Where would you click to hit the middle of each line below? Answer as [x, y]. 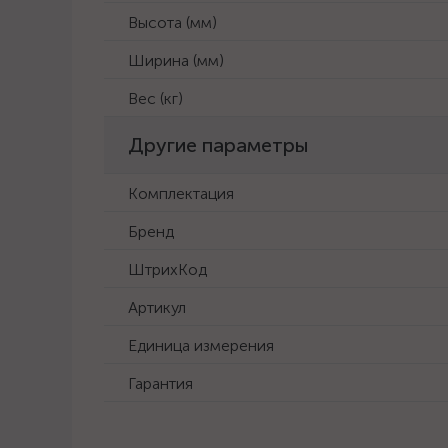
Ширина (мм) [176, 60]
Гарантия [160, 383]
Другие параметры [218, 145]
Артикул [157, 307]
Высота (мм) [172, 22]
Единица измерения [201, 345]
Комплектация [181, 193]
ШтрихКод [167, 269]
